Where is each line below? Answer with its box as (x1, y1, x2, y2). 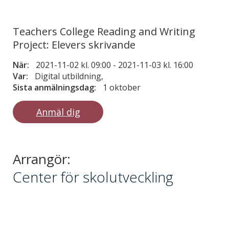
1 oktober (103, 81, 141, 93)
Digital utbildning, (35, 70, 103, 82)
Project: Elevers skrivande (13, 37, 135, 52)
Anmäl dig (36, 105, 80, 118)
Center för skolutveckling (13, 167, 173, 187)
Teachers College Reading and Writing (13, 24, 195, 38)
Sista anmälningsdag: (13, 81, 98, 93)
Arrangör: (13, 149, 71, 168)
